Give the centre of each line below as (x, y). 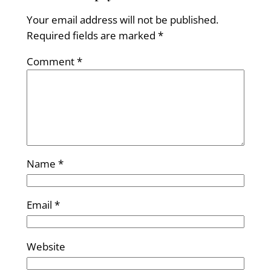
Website (46, 246)
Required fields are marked (92, 35)
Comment (51, 61)
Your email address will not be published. (122, 19)
